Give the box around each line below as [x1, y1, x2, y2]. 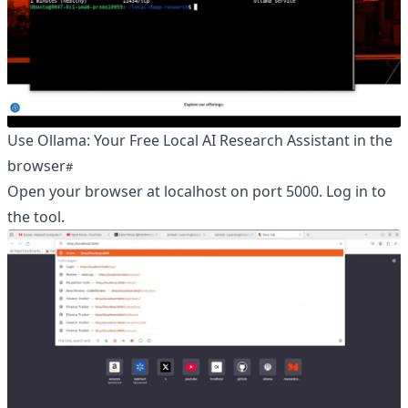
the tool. [7, 207, 65, 227]
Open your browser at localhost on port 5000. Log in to [7, 181, 386, 201]
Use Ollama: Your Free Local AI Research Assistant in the [7, 130, 393, 150]
